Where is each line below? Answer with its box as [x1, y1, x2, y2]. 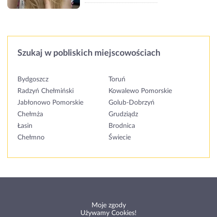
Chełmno [17, 134, 45, 141]
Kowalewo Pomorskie [108, 88, 172, 95]
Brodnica [108, 123, 135, 130]
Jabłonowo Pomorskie [17, 99, 83, 107]
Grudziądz [108, 111, 138, 118]
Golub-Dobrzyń [108, 99, 155, 107]
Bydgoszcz [17, 76, 48, 83]
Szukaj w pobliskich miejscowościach [17, 49, 160, 58]
